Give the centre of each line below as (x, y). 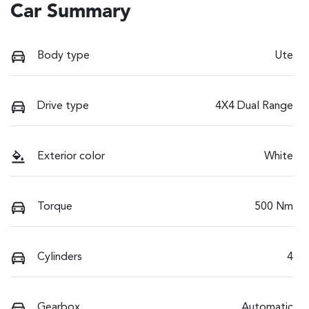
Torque (55, 207)
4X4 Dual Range (254, 107)
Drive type (63, 107)
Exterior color (71, 157)
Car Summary (71, 13)
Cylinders (60, 258)
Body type (63, 56)
